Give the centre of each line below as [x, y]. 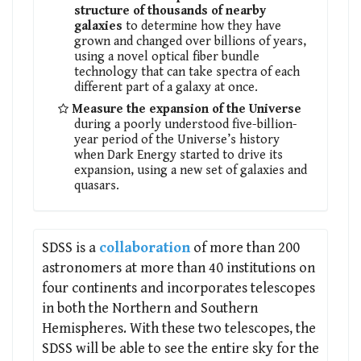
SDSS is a [71, 247]
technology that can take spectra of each [187, 72]
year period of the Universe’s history [177, 139]
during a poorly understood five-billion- [186, 124]
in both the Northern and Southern [150, 308]
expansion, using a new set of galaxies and [191, 170]
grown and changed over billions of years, [190, 41]
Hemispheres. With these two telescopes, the [179, 328]
